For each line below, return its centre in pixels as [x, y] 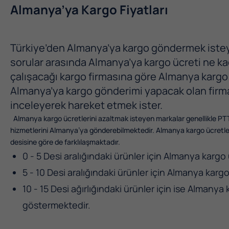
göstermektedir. [56, 205]
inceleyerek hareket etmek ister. [86, 105]
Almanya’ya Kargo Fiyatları [89, 9]
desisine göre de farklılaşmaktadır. [67, 142]
